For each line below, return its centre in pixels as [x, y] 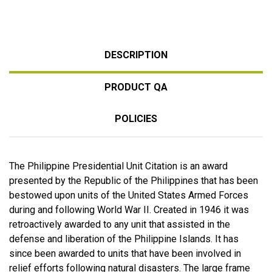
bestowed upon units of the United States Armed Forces [129, 195]
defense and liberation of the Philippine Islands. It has [124, 239]
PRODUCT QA [136, 87]
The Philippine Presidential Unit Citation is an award [118, 166]
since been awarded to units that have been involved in [125, 253]
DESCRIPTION [136, 55]
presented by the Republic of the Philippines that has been [134, 180]
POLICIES [136, 118]
